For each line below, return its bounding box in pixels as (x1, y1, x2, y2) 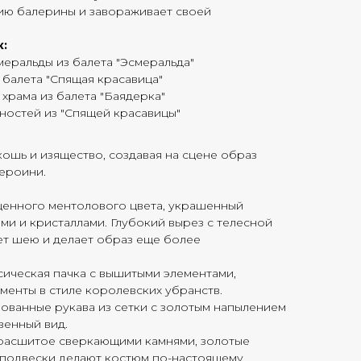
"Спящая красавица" (46, 72, 163, 86)
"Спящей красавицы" (60, 106, 180, 120)
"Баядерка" (100, 89, 165, 103)
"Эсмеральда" (116, 55, 194, 69)
